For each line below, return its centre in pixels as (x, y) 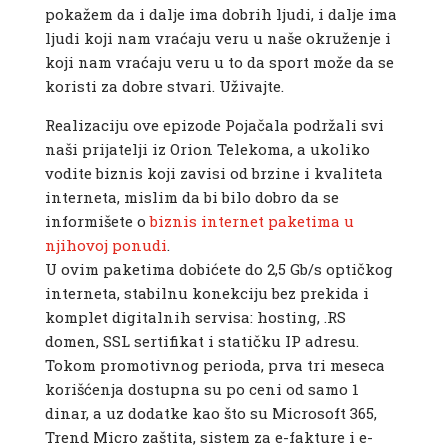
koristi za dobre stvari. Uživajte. (164, 86)
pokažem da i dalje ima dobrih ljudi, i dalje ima (220, 14)
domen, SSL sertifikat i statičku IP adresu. (201, 341)
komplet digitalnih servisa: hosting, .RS (195, 317)
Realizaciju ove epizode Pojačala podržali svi (214, 125)
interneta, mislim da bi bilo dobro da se (191, 197)
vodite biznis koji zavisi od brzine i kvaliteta (213, 173)
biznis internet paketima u (251, 221)
